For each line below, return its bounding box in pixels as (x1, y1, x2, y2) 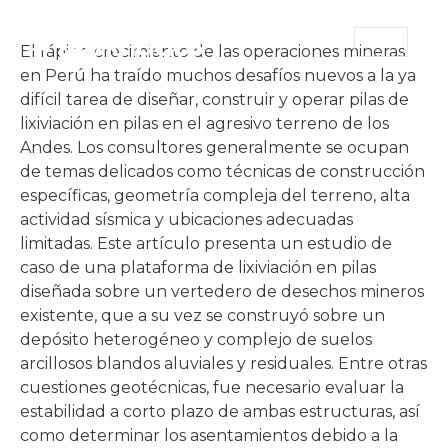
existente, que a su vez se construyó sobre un (20, 306, 385, 325)
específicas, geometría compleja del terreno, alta (20, 186, 410, 205)
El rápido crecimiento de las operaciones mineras (20, 42, 405, 61)
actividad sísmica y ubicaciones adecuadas (20, 210, 353, 229)
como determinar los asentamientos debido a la (20, 426, 398, 445)
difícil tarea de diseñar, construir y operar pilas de (20, 90, 409, 109)
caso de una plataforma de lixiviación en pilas (20, 258, 376, 277)
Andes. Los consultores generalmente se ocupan (20, 138, 409, 157)
